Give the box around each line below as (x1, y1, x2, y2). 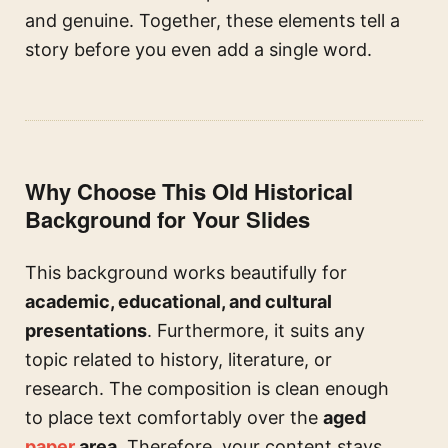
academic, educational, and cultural (25, 291, 332, 313)
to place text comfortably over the (25, 407, 323, 429)
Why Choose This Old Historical (25, 175, 353, 208)
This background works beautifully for (25, 262, 347, 284)
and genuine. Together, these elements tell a (25, 10, 400, 32)
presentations (25, 320, 147, 342)
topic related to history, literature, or (25, 349, 332, 371)
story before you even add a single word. (25, 39, 372, 61)
